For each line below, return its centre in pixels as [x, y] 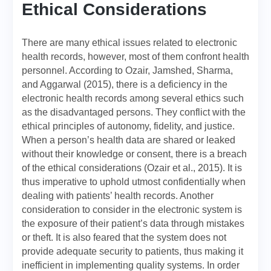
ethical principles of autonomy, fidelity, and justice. [128, 126]
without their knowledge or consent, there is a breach [134, 154]
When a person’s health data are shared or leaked [129, 140]
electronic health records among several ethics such [133, 98]
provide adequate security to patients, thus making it [132, 251]
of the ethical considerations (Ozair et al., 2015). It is [132, 168]
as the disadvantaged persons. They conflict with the [134, 112]
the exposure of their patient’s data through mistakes [133, 224]
